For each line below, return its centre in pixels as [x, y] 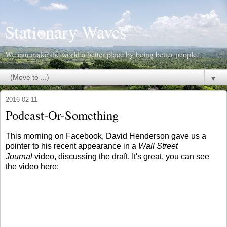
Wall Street [158, 146]
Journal [19, 156]
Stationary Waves [66, 32]
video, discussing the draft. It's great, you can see [121, 156]
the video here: [32, 166]
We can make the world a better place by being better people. [102, 54]
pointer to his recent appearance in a [72, 146]
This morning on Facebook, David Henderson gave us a [106, 136]
